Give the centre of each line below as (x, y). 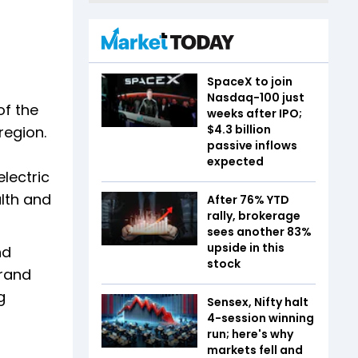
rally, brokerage (254, 215)
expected (235, 161)
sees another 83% (259, 231)
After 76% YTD (248, 199)
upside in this (246, 247)
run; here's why (250, 334)
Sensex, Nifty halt (258, 302)
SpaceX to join (250, 81)
